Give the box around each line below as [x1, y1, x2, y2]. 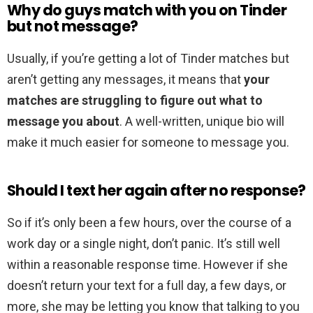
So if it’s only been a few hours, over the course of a [7, 215, 291, 231]
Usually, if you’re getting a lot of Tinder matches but [7, 51, 289, 66]
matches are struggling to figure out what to [7, 93, 263, 108]
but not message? [7, 16, 138, 37]
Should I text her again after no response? [7, 180, 306, 201]
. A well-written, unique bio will [119, 114, 284, 129]
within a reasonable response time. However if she [7, 257, 288, 272]
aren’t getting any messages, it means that [7, 72, 244, 87]
